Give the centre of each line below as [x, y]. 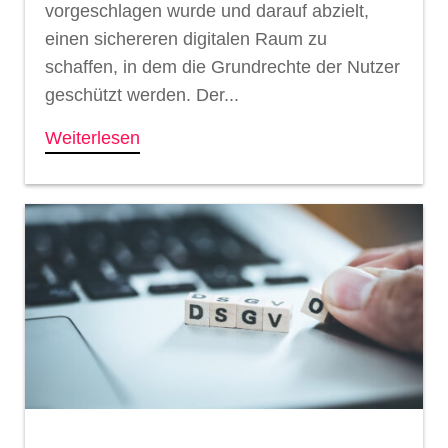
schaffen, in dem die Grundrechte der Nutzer [222, 66]
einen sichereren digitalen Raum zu [186, 38]
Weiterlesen [92, 137]
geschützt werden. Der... [142, 94]
